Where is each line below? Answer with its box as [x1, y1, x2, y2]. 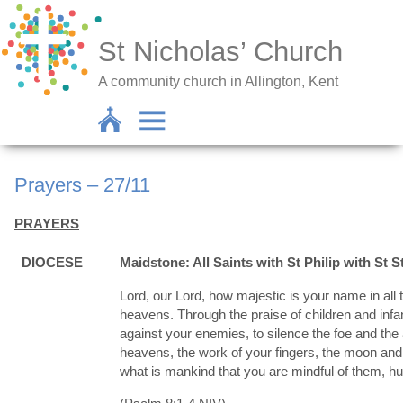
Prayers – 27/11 [14, 174, 150, 196]
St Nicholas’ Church [98, 36, 344, 68]
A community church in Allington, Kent [98, 73, 339, 89]
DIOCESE [21, 254, 83, 270]
